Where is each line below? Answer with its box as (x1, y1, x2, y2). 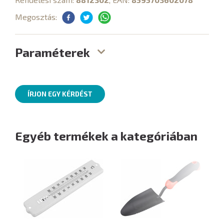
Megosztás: (15, 11, 57, 21)
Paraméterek (15, 44, 90, 59)
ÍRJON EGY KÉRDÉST (27, 89, 92, 98)
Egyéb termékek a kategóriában (15, 128, 197, 143)
